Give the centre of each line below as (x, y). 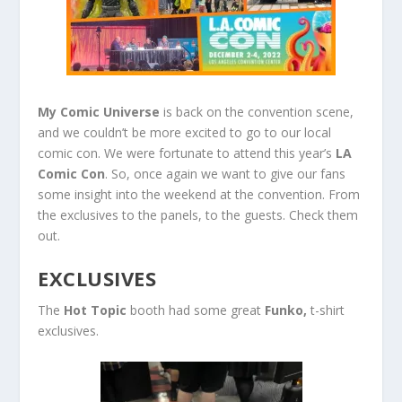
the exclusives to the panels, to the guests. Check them (198, 214)
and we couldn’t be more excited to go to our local (185, 132)
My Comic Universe (101, 111)
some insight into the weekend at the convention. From (199, 194)
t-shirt (328, 310)
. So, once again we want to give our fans (226, 173)
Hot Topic (97, 310)
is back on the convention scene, (259, 111)
